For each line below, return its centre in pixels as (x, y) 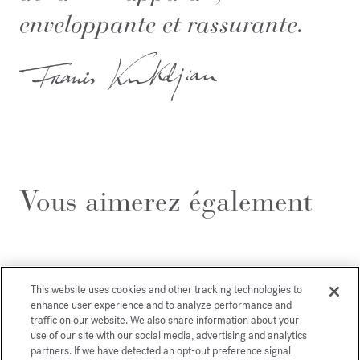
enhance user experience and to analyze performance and (162, 305)
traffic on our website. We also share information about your (165, 320)
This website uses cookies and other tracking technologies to (167, 290)
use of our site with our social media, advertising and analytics (169, 335)
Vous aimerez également (166, 201)
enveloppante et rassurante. (162, 24)
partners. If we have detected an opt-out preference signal (161, 351)
